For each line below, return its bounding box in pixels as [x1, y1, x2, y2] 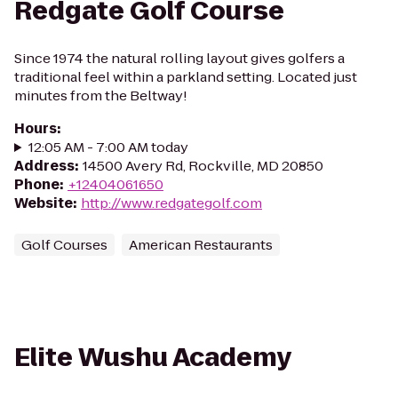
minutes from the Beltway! [14, 86, 187, 105]
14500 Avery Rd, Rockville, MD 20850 [83, 156, 323, 175]
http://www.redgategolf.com [81, 194, 262, 212]
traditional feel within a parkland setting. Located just [14, 68, 357, 86]
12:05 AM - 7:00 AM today [28, 138, 188, 156]
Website [14, 194, 73, 212]
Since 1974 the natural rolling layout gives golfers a [14, 49, 345, 68]
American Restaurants [129, 235, 273, 254]
